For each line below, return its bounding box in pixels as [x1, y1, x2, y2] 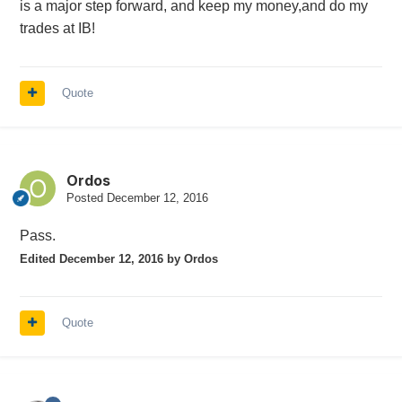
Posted [66, 191, 107, 205]
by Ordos [162, 252, 218, 267]
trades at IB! [19, 21, 95, 37]
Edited [19, 252, 59, 267]
